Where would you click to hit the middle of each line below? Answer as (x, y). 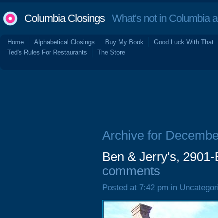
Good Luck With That (184, 42)
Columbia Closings (64, 18)
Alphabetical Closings (64, 42)
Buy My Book (124, 42)
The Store (111, 52)
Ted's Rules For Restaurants (47, 52)
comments (131, 171)
